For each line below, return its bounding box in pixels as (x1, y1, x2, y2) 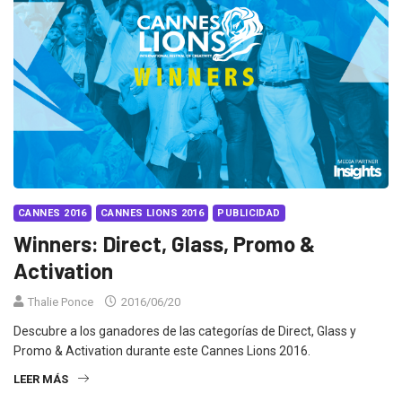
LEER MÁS (13, 372, 68, 387)
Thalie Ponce (28, 295, 93, 310)
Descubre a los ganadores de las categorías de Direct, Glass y (13, 324, 356, 339)
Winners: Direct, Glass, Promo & (13, 231, 315, 258)
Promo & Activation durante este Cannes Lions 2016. (13, 344, 310, 359)
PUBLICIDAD (217, 207, 281, 220)
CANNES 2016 (18, 207, 87, 220)
